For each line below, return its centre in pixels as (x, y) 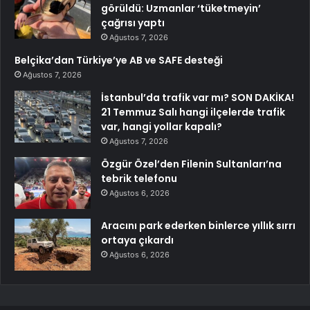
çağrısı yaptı (133, 23)
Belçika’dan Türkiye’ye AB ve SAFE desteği (119, 61)
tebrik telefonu (139, 179)
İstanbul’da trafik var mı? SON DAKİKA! (198, 98)
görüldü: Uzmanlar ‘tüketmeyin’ (181, 9)
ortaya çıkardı (137, 240)
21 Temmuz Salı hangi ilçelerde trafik (193, 112)
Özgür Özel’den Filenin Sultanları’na (191, 164)
